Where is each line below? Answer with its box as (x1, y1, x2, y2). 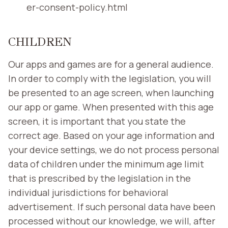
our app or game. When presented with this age (8, 100, 214, 113)
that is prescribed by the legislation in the (8, 172, 191, 184)
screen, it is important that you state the (8, 115, 186, 127)
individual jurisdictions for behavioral (8, 186, 168, 198)
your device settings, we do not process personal (8, 143, 219, 156)
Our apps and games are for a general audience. (8, 58, 214, 70)
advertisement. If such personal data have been (8, 200, 215, 213)
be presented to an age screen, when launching (8, 86, 214, 99)
